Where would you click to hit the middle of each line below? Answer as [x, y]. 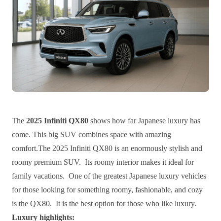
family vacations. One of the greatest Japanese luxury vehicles [109, 176]
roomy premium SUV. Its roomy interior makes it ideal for [103, 162]
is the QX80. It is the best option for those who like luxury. [104, 203]
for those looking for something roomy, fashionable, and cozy [107, 189]
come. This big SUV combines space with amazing [92, 134]
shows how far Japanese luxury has [144, 120]
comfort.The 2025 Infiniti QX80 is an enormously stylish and [107, 148]
